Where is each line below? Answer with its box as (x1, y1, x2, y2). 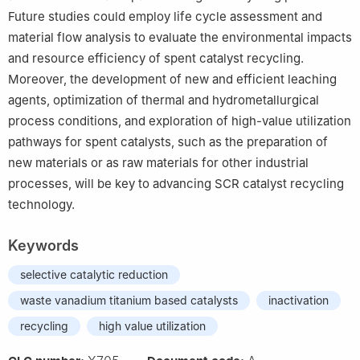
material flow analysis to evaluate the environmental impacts (8, 29, 352, 45)
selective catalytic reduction (20, 267, 168, 281)
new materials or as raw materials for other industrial (8, 154, 309, 170)
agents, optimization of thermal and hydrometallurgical (8, 92, 319, 108)
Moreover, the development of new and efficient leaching (8, 71, 337, 87)
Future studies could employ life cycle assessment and (8, 8, 322, 24)
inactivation (268, 292, 329, 307)
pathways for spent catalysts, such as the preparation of (8, 133, 328, 149)
